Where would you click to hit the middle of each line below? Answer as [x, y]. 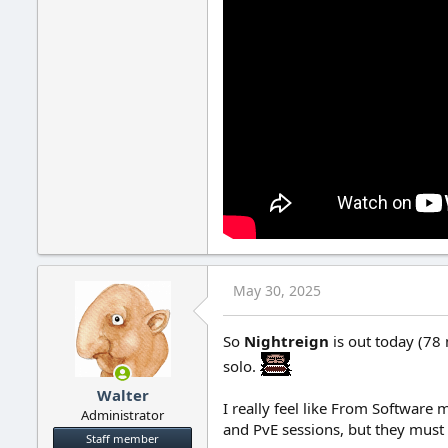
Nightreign [288, 341]
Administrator [122, 414]
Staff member [122, 438]
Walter [122, 394]
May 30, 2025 [277, 291]
